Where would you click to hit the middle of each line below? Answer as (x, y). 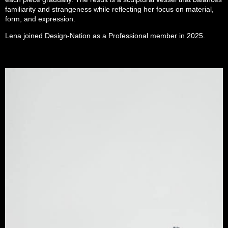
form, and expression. (40, 19)
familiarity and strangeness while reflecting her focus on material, (109, 9)
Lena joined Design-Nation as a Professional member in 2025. (105, 36)
